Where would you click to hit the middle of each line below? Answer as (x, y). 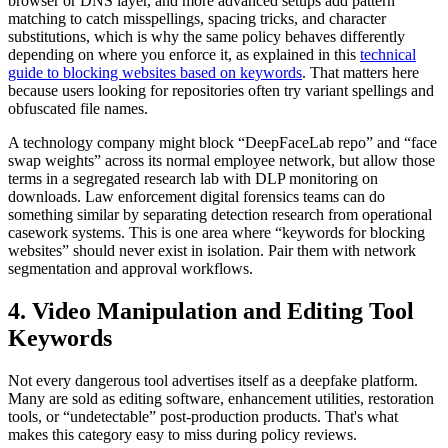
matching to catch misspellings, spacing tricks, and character (197, 18)
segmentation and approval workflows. (130, 268)
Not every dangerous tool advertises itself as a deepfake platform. (213, 380)
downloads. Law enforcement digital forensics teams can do (196, 196)
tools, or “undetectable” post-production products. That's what (203, 416)
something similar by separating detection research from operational (220, 214)
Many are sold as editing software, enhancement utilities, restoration (221, 398)
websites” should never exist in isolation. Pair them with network (212, 250)
